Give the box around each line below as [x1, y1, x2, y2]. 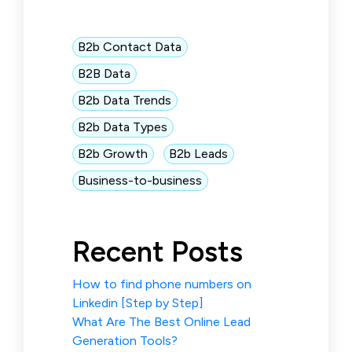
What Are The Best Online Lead [72, 313, 251, 329]
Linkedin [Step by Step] [72, 295, 203, 310]
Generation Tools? [72, 332, 178, 348]
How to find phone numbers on [72, 276, 251, 291]
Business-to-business [78, 172, 203, 188]
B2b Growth [78, 145, 148, 161]
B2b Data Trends [78, 92, 172, 108]
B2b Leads [169, 145, 229, 161]
